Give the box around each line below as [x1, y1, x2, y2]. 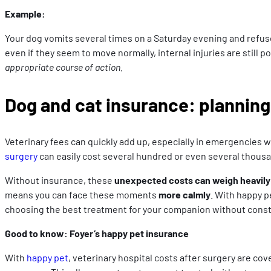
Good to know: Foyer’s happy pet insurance [5, 227, 189, 240]
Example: [5, 8, 45, 20]
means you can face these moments [5, 189, 158, 201]
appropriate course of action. [5, 61, 123, 73]
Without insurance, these [5, 174, 114, 186]
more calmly [158, 189, 211, 201]
